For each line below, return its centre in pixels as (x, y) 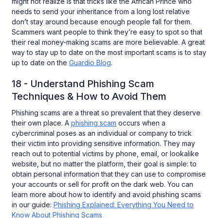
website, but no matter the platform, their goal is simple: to (104, 164)
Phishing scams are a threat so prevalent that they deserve (106, 113)
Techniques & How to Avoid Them (89, 96)
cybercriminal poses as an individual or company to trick (102, 133)
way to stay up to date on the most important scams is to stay (109, 52)
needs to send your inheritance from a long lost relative (101, 11)
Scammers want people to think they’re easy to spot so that (107, 32)
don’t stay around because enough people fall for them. (102, 22)
